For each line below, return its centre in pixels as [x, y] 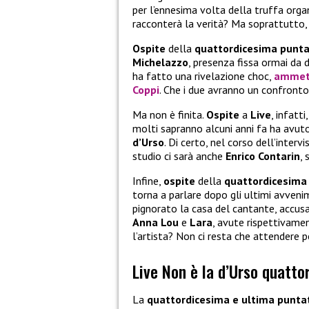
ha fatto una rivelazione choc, [203, 76]
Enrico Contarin [263, 156]
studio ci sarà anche [179, 156]
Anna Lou [156, 222]
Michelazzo [160, 62]
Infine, [148, 181]
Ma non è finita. [169, 115]
